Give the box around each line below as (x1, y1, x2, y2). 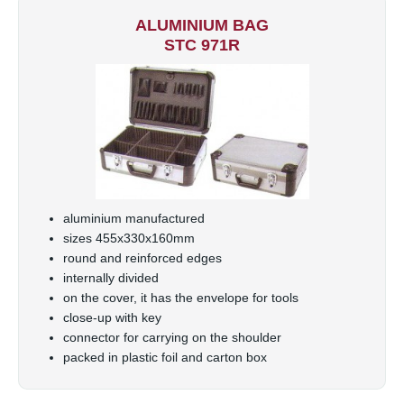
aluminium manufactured (63, 211, 205, 226)
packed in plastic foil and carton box (63, 350, 267, 365)
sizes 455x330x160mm (63, 231, 195, 246)
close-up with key (63, 310, 161, 326)
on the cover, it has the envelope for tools (63, 290, 298, 306)
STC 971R (164, 36, 240, 55)
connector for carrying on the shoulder (63, 330, 281, 345)
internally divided (63, 271, 159, 286)
